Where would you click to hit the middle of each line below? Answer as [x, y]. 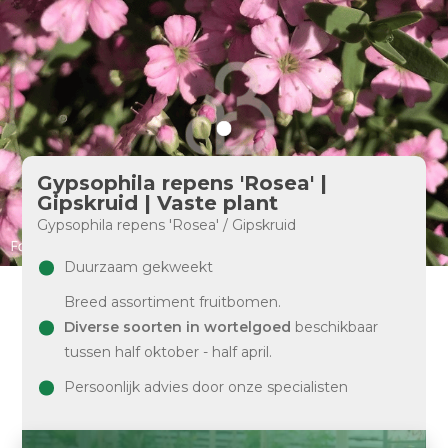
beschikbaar [335, 327]
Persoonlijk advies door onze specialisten [206, 387]
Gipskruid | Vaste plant [158, 203]
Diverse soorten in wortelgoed [178, 327]
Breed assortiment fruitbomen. [173, 302]
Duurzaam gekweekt [139, 267]
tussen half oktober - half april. [168, 352]
